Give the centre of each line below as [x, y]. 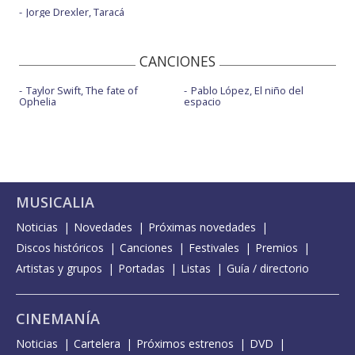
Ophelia [38, 101]
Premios [277, 248]
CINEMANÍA [58, 319]
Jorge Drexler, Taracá [75, 12]
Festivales [214, 248]
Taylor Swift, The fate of [82, 90]
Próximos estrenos [185, 344]
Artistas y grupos [59, 268]
